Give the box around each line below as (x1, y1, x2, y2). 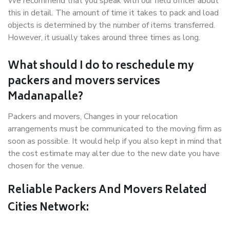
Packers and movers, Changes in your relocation (8, 111, 178, 122)
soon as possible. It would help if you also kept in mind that (8, 136, 222, 147)
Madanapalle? (8, 88, 83, 106)
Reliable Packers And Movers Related (8, 182, 207, 200)
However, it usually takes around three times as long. (8, 32, 200, 43)
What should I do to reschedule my (8, 57, 194, 75)
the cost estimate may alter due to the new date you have (8, 148, 220, 159)
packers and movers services (8, 73, 160, 91)
